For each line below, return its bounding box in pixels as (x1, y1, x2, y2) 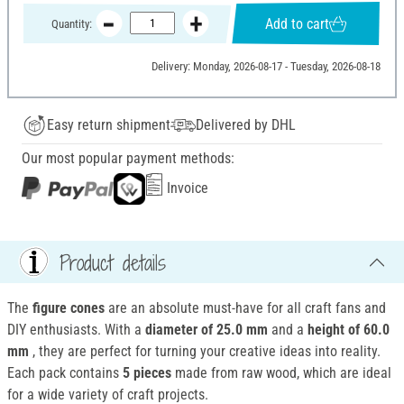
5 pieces (123, 364, 171, 382)
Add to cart (265, 14, 330, 32)
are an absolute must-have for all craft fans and (108, 299, 386, 317)
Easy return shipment (47, 116, 170, 134)
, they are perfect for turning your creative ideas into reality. (32, 343, 381, 361)
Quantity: (50, 16, 92, 31)
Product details (60, 247, 166, 277)
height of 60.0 (308, 321, 390, 339)
